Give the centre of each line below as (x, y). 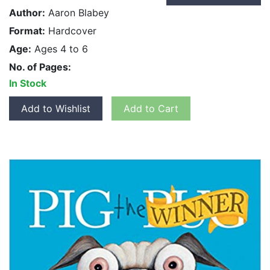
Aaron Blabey (77, 13)
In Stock (28, 83)
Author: (27, 13)
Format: (27, 31)
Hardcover (71, 31)
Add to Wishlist (56, 109)
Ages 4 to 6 (60, 49)
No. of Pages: (40, 67)
